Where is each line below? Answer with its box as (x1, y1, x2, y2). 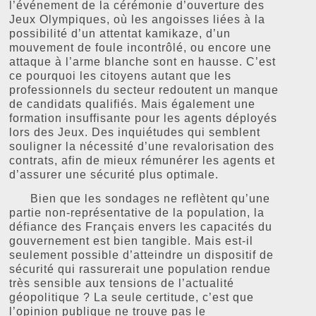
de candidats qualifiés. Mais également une (9, 97, 256, 110)
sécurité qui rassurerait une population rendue (9, 263, 272, 276)
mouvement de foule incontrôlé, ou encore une (9, 41, 272, 54)
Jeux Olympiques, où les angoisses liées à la (9, 13, 266, 25)
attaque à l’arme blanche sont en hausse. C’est (9, 55, 276, 68)
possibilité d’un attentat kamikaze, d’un (9, 27, 231, 39)
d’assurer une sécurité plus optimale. (9, 168, 219, 181)
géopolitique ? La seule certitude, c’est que (9, 291, 255, 304)
